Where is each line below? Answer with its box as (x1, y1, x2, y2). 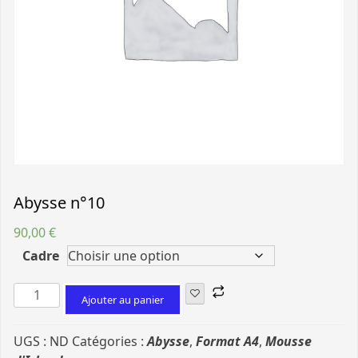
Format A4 (196, 332, 259, 350)
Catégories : (72, 332, 147, 350)
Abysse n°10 (14, 192, 105, 213)
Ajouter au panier (82, 292, 165, 307)
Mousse (265, 332, 312, 350)
